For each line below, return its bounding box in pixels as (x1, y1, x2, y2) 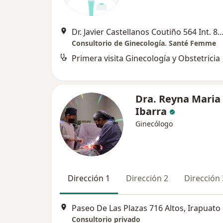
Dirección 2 (126, 173, 168, 184)
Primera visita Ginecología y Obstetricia (72, 53, 220, 64)
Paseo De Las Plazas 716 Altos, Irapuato (72, 202, 221, 214)
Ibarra (135, 105, 169, 118)
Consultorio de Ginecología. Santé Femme (72, 38, 216, 48)
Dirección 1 (68, 173, 110, 184)
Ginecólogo (135, 119, 173, 129)
